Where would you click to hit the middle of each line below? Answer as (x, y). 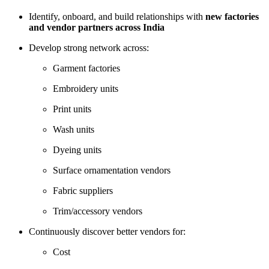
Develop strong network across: (89, 47)
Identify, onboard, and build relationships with (117, 16)
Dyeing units (77, 150)
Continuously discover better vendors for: (107, 231)
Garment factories (86, 68)
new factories (232, 16)
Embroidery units (86, 88)
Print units (72, 109)
